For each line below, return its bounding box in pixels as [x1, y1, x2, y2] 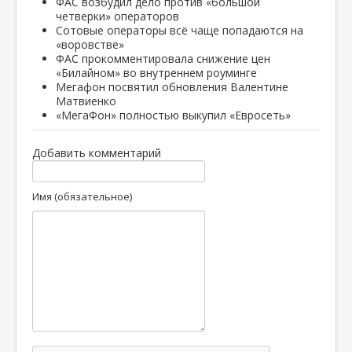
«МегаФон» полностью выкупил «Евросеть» [56, 107, 291, 123]
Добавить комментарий [32, 145, 161, 160]
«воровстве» [56, 36, 124, 52]
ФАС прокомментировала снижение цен [56, 50, 270, 66]
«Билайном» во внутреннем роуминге [56, 64, 257, 80]
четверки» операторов [56, 8, 179, 24]
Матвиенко [56, 93, 116, 108]
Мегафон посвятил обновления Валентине [56, 79, 288, 94]
